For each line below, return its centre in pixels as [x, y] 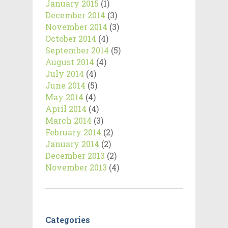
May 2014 [64, 97]
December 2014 [75, 15]
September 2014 [77, 50]
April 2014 [66, 109]
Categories [68, 220]
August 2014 [70, 62]
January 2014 [72, 144]
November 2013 [76, 167]
